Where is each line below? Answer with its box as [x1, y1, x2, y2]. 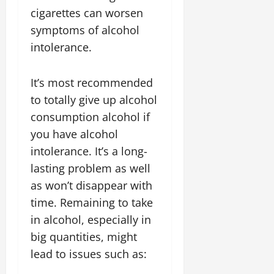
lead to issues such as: [31, 246, 147, 261]
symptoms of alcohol [31, 23, 139, 37]
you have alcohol [31, 127, 118, 141]
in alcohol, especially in [31, 212, 151, 227]
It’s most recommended [31, 75, 153, 90]
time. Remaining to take [31, 195, 153, 210]
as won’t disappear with [31, 178, 152, 193]
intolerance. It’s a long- [31, 144, 147, 158]
